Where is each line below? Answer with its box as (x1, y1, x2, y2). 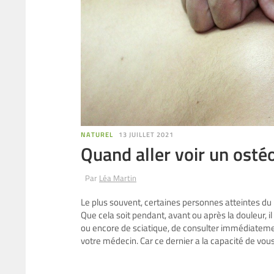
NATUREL (81, 129, 113, 139)
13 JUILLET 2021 (119, 129, 174, 139)
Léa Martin (99, 171, 136, 184)
